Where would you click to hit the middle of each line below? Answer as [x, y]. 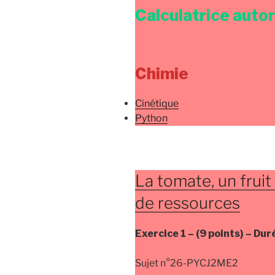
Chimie [162, 73]
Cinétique [157, 104]
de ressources [188, 203]
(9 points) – [225, 233]
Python [151, 118]
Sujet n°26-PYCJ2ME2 [187, 263]
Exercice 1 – [165, 233]
